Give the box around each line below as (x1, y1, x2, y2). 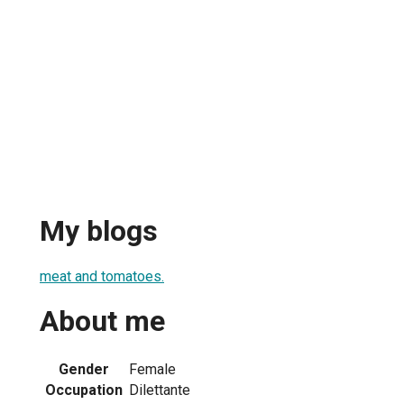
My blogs (40, 214, 158, 249)
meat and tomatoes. (40, 267, 164, 285)
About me (40, 304, 165, 339)
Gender (59, 360, 109, 378)
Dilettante (129, 381, 190, 399)
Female (129, 360, 176, 378)
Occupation (45, 381, 123, 399)
